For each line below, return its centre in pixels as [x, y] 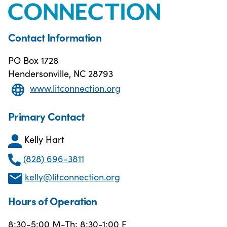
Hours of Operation [53, 200]
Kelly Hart [44, 139]
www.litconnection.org [75, 88]
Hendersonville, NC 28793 [61, 73]
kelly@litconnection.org [73, 176]
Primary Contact [46, 116]
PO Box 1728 [33, 60]
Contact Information [55, 37]
